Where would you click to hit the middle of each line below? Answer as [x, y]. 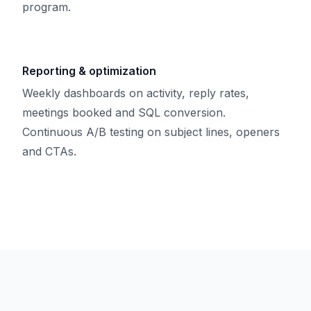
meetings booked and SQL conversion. [124, 112]
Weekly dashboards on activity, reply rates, [136, 93]
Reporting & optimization [89, 71]
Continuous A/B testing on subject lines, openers [151, 132]
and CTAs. [49, 151]
